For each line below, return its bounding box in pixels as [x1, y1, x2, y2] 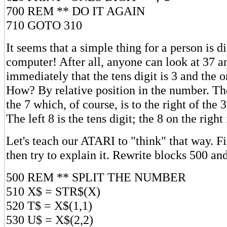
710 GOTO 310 [6, 18, 82, 32]
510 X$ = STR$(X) [6, 184, 100, 198]
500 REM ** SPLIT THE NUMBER [6, 170, 186, 184]
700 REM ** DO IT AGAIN [6, 4, 145, 18]
